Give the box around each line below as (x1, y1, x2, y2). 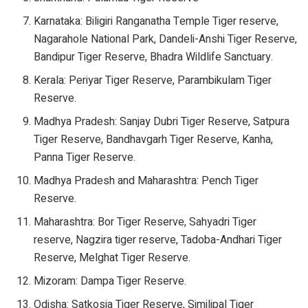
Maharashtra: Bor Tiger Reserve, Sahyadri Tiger (34, 214, 257, 231)
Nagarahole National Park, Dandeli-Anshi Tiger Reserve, (34, 31, 298, 48)
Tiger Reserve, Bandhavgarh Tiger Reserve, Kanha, (34, 131, 274, 148)
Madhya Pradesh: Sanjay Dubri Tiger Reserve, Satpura (34, 113, 290, 131)
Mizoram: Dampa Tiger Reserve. (34, 273, 187, 290)
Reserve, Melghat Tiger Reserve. (34, 250, 191, 267)
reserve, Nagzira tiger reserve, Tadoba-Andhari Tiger (34, 232, 283, 249)
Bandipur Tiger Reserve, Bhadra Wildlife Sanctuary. (34, 49, 274, 66)
